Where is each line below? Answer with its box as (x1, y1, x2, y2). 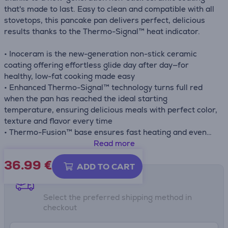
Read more (93, 138, 135, 148)
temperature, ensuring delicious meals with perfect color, (4, 105, 217, 115)
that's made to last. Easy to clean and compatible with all (4, 4, 214, 14)
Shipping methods (43, 173, 110, 182)
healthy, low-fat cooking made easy (4, 71, 135, 81)
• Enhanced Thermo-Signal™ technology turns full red (4, 82, 203, 92)
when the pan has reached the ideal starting (4, 94, 167, 103)
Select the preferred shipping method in (43, 192, 192, 202)
